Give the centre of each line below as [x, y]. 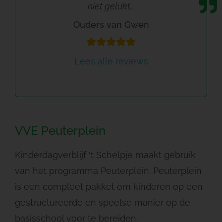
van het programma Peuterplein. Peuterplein [108, 170]
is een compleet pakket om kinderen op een [109, 186]
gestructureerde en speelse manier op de [102, 202]
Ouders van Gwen [111, 24]
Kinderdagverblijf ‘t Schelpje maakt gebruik [105, 155]
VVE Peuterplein [60, 130]
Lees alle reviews [111, 61]
